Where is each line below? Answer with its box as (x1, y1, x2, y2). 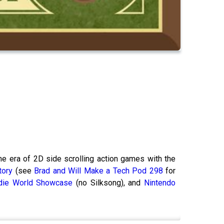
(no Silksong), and (72, 177, 144, 187)
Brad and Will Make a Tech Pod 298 (34, 165, 163, 175)
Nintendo (144, 177, 176, 187)
